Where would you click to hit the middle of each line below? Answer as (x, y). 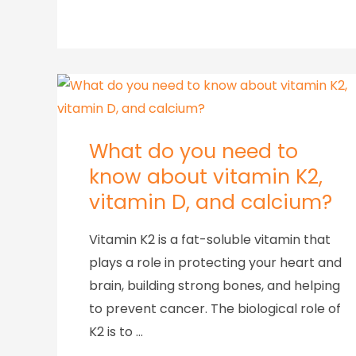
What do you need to (193, 152)
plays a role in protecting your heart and (215, 263)
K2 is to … (116, 332)
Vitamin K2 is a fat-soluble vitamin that (210, 240)
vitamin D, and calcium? (211, 203)
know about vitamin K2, (206, 177)
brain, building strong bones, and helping (215, 286)
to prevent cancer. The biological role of (215, 309)
